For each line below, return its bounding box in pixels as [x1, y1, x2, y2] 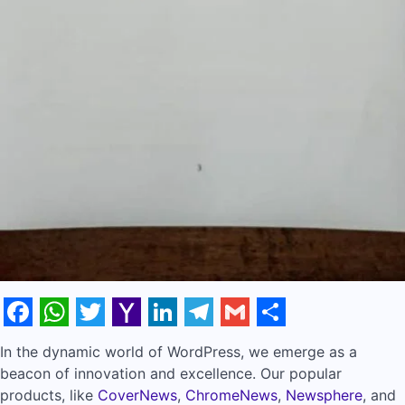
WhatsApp [40, 322, 183, 358]
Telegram [184, 322, 313, 358]
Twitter [76, 322, 174, 358]
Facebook [4, 322, 138, 358]
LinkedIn [148, 322, 263, 358]
